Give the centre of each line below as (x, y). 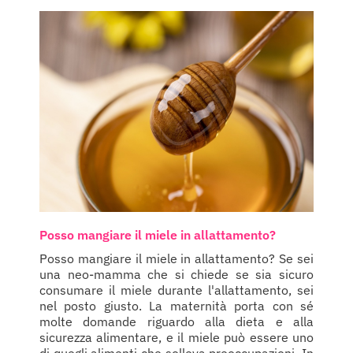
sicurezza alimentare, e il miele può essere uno (176, 338)
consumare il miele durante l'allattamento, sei (176, 290)
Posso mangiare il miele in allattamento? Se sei (176, 259)
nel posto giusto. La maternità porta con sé (176, 306)
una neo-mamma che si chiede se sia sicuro (176, 275)
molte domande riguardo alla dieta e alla (176, 322)
